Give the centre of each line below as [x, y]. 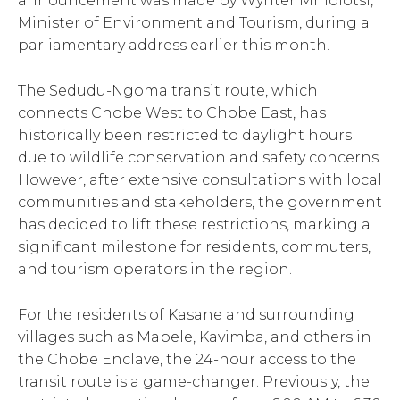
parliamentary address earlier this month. [174, 45]
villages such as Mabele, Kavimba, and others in [195, 337]
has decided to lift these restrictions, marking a [194, 224]
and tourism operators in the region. [155, 269]
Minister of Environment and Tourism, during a [194, 22]
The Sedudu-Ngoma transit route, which [168, 90]
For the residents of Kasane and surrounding [186, 314]
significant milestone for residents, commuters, [194, 246]
